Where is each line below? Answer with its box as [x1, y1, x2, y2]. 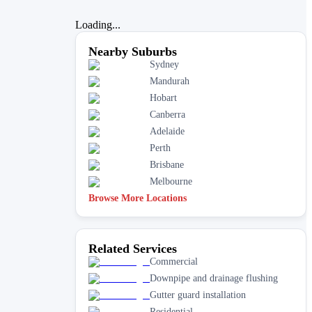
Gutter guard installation [150, 289, 246, 300]
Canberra [150, 109, 185, 120]
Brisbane [150, 159, 184, 170]
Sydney [150, 58, 179, 70]
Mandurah [150, 75, 189, 86]
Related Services [88, 241, 177, 256]
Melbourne [150, 175, 192, 187]
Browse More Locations [88, 192, 187, 203]
